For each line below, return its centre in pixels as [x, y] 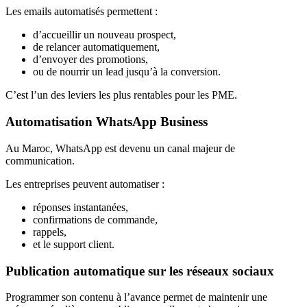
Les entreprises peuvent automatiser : [85, 184]
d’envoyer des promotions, [90, 60]
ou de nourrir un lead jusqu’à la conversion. [127, 72]
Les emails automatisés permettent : [82, 12]
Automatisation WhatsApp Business [107, 122]
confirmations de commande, [95, 219]
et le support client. [74, 244]
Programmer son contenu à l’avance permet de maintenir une [136, 297]
